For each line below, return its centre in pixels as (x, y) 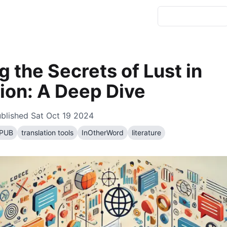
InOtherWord (103, 133)
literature (146, 133)
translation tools (47, 133)
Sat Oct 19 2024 (62, 116)
